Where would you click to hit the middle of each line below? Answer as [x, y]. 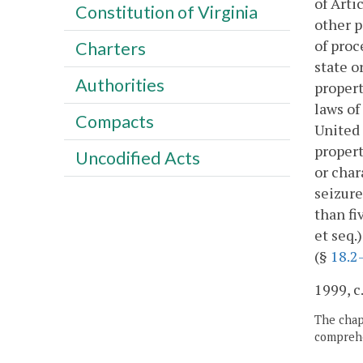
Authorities [120, 85]
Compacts [114, 121]
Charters [110, 48]
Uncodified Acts [137, 158]
